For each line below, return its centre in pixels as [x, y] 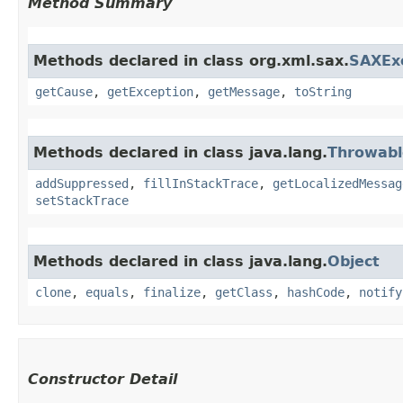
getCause [64, 91]
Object [354, 261]
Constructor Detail [103, 379]
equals [107, 292]
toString [323, 91]
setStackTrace [82, 200]
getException [150, 91]
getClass [244, 292]
